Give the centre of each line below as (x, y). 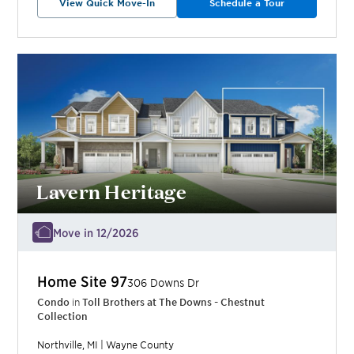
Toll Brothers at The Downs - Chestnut (174, 301)
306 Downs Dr (164, 282)
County (156, 344)
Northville (60, 344)
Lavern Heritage (111, 190)
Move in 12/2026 (96, 232)
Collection (63, 316)
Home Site (74, 281)
